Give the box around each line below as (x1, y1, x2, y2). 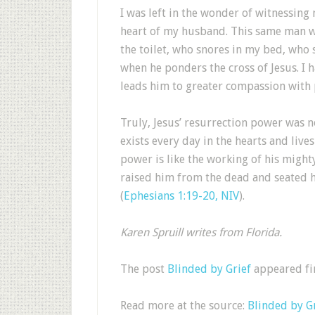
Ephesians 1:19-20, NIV (124, 189, 239, 202)
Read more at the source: (120, 299, 247, 312)
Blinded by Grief (167, 262, 251, 276)
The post (120, 262, 167, 276)
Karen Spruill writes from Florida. (120, 226, 282, 239)
